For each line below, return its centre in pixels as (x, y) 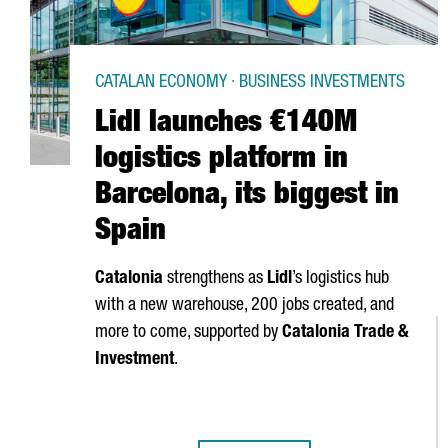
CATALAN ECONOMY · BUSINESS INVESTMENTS (250, 83)
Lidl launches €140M (226, 125)
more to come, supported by (188, 333)
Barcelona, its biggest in (247, 197)
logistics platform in (221, 161)
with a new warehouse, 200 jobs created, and (244, 306)
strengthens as (215, 279)
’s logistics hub (340, 279)
